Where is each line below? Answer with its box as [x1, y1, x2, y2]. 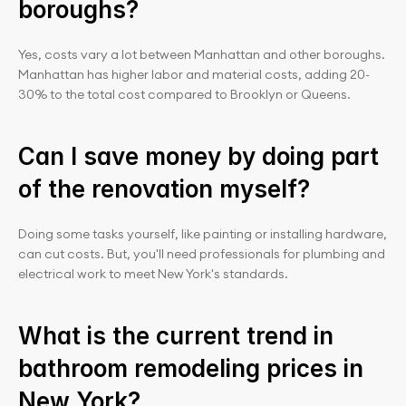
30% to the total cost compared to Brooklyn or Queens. [18, 86, 351, 102]
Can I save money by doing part [18, 142, 379, 170]
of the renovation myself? [18, 175, 310, 203]
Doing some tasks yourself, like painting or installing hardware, [18, 226, 387, 242]
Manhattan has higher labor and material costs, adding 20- [18, 66, 370, 82]
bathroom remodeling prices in [18, 354, 363, 382]
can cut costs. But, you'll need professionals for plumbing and [18, 246, 385, 262]
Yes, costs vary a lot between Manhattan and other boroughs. [18, 46, 385, 63]
